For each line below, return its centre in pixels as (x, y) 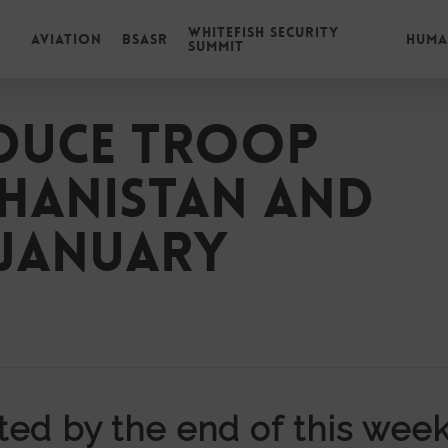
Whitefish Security (263, 32)
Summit (215, 46)
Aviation (66, 39)
